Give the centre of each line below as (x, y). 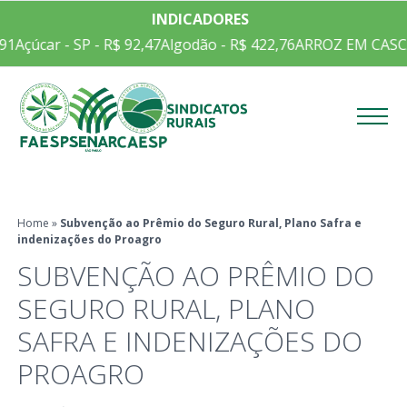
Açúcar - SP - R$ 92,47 (80, 45)
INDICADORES (200, 19)
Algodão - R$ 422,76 (220, 45)
